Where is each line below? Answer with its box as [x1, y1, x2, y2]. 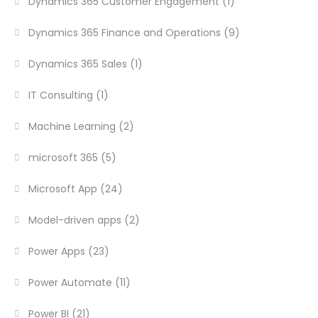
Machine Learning [28, 119, 116, 134]
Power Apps [28, 244, 86, 259]
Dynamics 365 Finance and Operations [28, 26, 221, 40]
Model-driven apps [28, 213, 122, 228]
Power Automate [28, 275, 113, 290]
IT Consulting [28, 88, 94, 103]
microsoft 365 [28, 150, 99, 165]
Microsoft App [28, 182, 98, 197]
